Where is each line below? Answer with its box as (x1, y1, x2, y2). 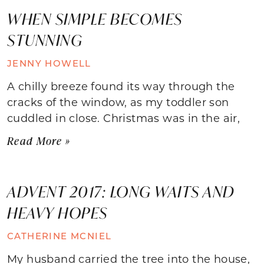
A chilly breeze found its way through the (7, 78, 235, 93)
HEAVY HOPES (7, 202, 108, 223)
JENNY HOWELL (7, 57, 91, 69)
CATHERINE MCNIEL (7, 229, 112, 242)
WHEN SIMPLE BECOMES (7, 8, 183, 29)
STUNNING (7, 29, 82, 50)
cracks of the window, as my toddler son (7, 94, 229, 109)
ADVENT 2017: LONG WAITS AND (7, 181, 235, 202)
